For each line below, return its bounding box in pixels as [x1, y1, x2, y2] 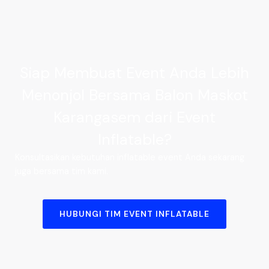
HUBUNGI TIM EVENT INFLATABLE [59, 208, 210, 220]
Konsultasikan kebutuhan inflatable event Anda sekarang [15, 151, 244, 163]
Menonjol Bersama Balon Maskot [21, 85, 248, 105]
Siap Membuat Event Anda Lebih [20, 62, 249, 83]
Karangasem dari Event [53, 107, 216, 127]
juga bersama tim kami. [15, 165, 108, 177]
